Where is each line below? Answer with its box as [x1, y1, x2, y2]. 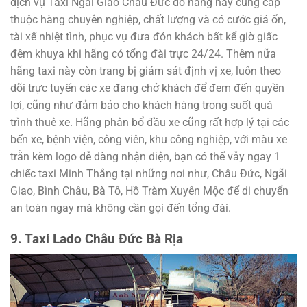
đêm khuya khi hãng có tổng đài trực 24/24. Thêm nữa [10, 47, 276, 61]
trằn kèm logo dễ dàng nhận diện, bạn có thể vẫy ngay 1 [10, 150, 280, 164]
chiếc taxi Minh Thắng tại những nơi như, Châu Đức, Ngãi [10, 167, 287, 181]
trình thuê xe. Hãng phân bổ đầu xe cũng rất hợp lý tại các [10, 116, 289, 130]
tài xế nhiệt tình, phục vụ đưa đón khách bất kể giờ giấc [10, 30, 278, 44]
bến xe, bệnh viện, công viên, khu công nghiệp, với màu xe [10, 133, 287, 147]
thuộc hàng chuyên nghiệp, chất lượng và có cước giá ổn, [10, 13, 286, 27]
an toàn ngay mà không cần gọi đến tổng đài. [10, 201, 231, 215]
